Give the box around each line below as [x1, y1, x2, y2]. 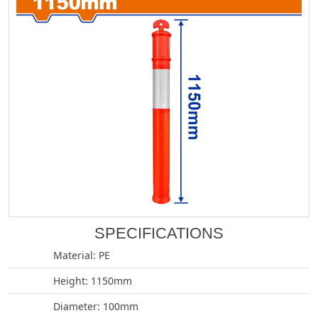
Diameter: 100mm [53, 300, 138, 314]
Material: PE [53, 248, 110, 263]
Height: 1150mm [53, 274, 132, 288]
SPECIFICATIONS [94, 224, 224, 243]
